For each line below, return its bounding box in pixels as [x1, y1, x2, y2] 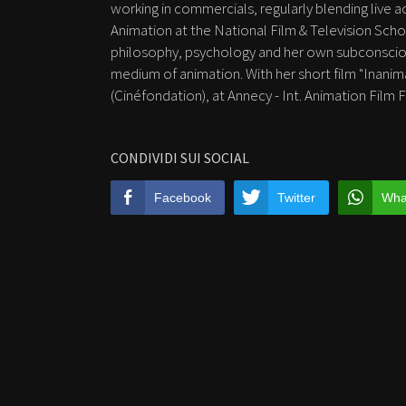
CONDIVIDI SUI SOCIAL [111, 149, 249, 168]
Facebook [154, 190, 211, 206]
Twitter [277, 190, 315, 206]
